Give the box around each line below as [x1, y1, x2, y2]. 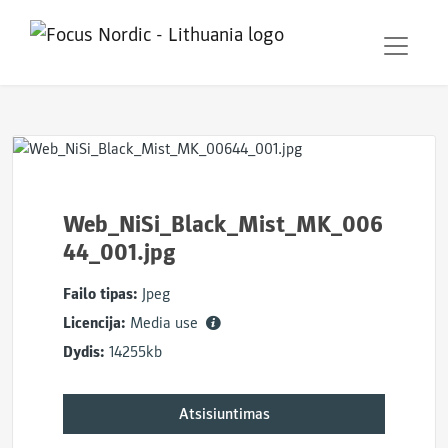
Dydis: [63, 342, 105, 362]
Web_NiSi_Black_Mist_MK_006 [63, 210, 383, 239]
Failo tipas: [63, 284, 138, 304]
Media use [130, 313, 202, 333]
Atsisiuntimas [178, 404, 270, 424]
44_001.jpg [63, 238, 176, 267]
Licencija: [63, 313, 126, 333]
